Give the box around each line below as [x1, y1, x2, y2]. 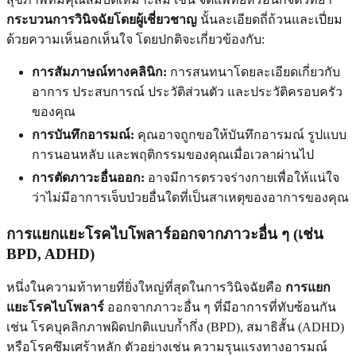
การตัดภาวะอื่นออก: [32, 170, 145, 184]
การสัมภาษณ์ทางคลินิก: [32, 64, 167, 79]
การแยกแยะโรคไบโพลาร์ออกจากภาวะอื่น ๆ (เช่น [6, 225, 323, 242]
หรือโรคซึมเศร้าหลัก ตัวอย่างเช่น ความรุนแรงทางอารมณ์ [6, 340, 327, 354]
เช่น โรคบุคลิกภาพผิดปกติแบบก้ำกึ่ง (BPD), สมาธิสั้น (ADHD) [6, 320, 344, 335]
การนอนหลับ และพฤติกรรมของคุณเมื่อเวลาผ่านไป [32, 147, 314, 161]
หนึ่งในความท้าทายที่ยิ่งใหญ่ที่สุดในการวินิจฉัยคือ [6, 281, 285, 295]
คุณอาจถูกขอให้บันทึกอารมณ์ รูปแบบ [134, 127, 346, 141]
